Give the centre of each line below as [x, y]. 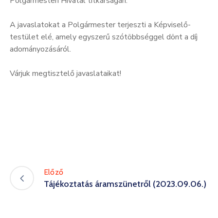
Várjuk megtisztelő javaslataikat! [65, 73]
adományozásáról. [40, 49]
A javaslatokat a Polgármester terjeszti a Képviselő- [100, 25]
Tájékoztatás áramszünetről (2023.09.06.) [125, 184]
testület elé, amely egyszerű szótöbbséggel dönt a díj [104, 37]
